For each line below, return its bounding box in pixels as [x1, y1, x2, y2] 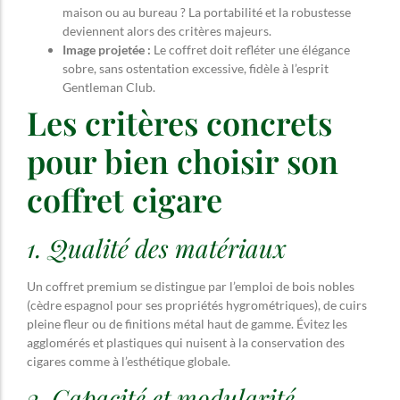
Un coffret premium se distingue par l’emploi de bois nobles [27, 278, 354, 294]
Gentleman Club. [62, 79, 155, 95]
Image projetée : [62, 41, 151, 57]
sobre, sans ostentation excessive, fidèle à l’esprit [62, 60, 329, 76]
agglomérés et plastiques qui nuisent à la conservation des [27, 334, 345, 350]
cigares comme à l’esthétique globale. [27, 353, 230, 369]
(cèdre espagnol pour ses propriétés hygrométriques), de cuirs [27, 296, 367, 312]
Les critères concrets [27, 100, 332, 144]
